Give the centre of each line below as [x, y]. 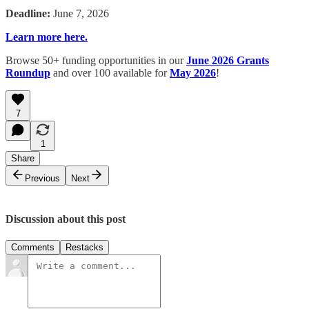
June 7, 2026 [81, 13]
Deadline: [29, 13]
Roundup [28, 72]
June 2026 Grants [228, 60]
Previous [42, 178]
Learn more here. [47, 37]
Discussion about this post [66, 219]
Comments [33, 247]
